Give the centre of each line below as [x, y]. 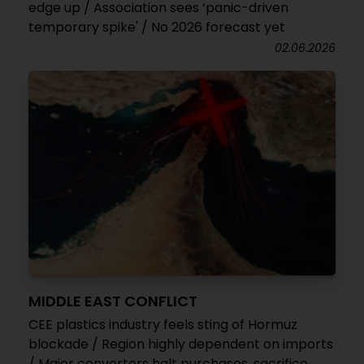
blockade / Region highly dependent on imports [181, 344]
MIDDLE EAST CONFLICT [113, 301]
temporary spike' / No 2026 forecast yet [157, 27]
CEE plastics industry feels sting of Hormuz [163, 325]
